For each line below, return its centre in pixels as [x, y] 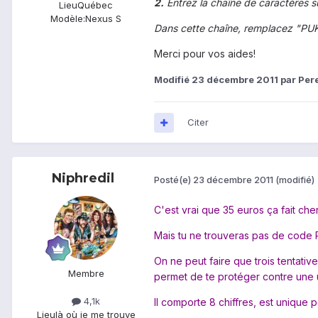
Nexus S [103, 19]
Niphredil [83, 179]
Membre [86, 274]
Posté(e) [174, 179]
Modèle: [68, 19]
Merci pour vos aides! [205, 54]
